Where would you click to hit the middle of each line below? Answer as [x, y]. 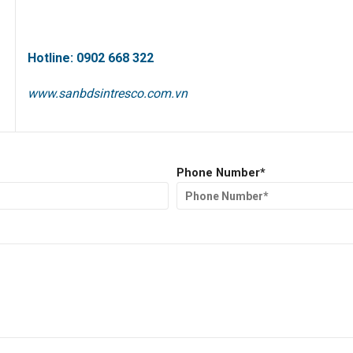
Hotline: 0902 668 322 [91, 58]
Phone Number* [221, 173]
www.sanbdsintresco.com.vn [108, 94]
